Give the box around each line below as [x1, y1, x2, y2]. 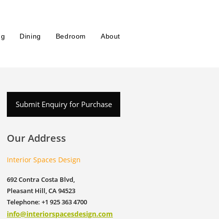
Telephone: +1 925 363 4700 [7, 197, 87, 206]
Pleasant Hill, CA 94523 [7, 186, 75, 195]
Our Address [7, 131, 66, 145]
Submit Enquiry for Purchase [15, 99, 112, 109]
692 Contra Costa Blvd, [7, 175, 75, 184]
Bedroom [55, 32, 86, 40]
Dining [20, 32, 41, 40]
